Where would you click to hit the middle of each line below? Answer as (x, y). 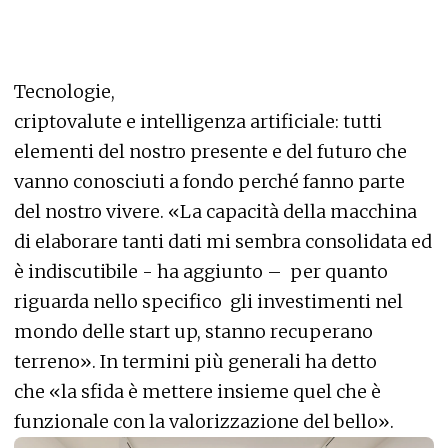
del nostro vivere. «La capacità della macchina (215, 212)
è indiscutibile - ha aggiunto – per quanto (201, 272)
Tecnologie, (64, 92)
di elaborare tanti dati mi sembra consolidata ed (223, 242)
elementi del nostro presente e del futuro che (210, 152)
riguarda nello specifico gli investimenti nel (208, 302)
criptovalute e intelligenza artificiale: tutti (198, 122)
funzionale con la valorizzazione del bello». (204, 422)
